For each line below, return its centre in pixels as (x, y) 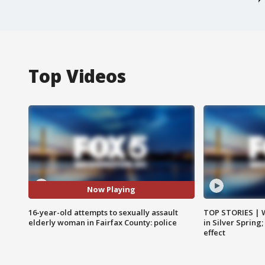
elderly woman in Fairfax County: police (103, 222)
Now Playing (112, 190)
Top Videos (77, 76)
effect (214, 232)
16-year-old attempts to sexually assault (103, 212)
